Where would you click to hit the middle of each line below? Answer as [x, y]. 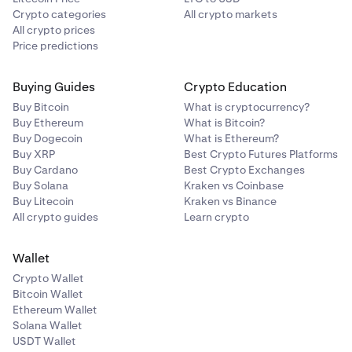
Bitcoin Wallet [48, 294]
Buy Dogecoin [48, 138]
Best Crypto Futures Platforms [261, 154]
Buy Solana [40, 185]
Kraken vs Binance [230, 201]
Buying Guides [54, 87]
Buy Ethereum [48, 123]
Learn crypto [216, 217]
